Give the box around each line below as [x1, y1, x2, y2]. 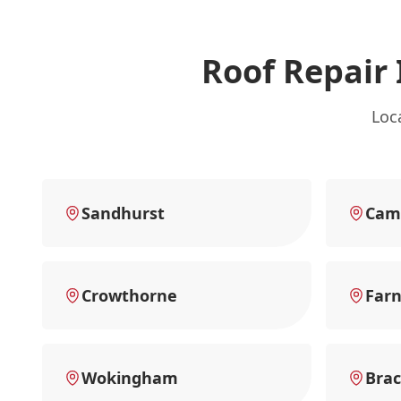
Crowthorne [81, 285, 177, 307]
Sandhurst [81, 202, 165, 225]
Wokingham [81, 367, 178, 389]
